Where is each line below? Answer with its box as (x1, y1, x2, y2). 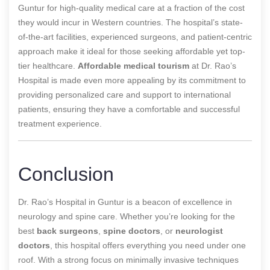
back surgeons (37, 225, 98, 236)
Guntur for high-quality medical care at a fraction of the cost (18, 2, 245, 13)
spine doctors (103, 225, 160, 236)
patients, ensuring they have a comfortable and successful (18, 104, 240, 114)
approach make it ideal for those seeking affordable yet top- (18, 46, 245, 56)
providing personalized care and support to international (18, 89, 231, 99)
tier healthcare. (18, 60, 78, 71)
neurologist (175, 225, 223, 236)
